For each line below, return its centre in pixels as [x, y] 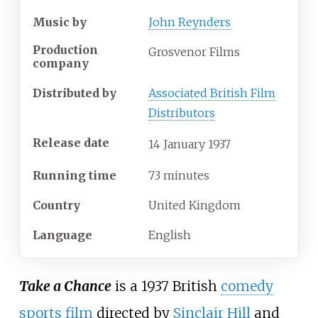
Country [56, 205]
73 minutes [179, 176]
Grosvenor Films [194, 52]
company [61, 63]
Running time [75, 176]
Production [65, 49]
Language [62, 235]
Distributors [182, 113]
